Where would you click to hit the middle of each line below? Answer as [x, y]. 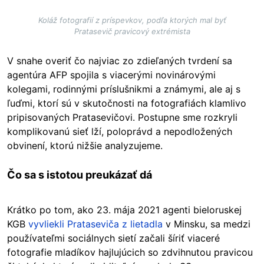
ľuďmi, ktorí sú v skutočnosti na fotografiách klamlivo [127, 103]
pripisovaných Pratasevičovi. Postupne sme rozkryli [122, 118]
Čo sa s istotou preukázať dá [80, 175]
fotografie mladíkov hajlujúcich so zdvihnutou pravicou [130, 253]
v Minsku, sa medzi [207, 224]
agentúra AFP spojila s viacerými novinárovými [111, 75]
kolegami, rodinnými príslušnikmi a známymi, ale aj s [124, 89]
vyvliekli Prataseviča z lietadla [95, 224]
